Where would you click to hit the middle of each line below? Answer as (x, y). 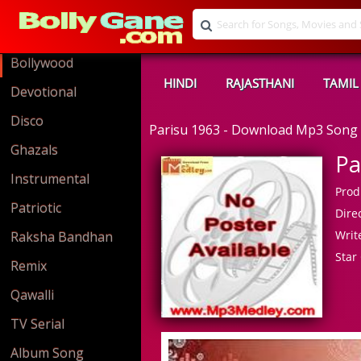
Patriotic (36, 208)
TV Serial (37, 324)
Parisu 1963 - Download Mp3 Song (253, 130)
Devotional (44, 92)
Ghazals (34, 150)
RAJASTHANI (260, 83)
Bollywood (42, 63)
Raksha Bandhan (62, 237)
